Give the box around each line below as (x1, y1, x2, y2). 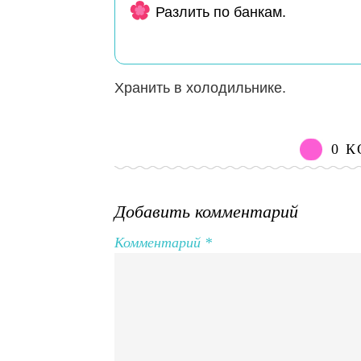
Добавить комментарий (114, 201, 298, 222)
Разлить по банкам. (156, 4, 286, 21)
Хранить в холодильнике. (114, 80, 286, 97)
